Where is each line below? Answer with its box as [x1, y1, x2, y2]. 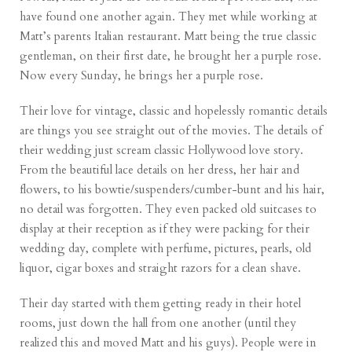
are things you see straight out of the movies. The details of [20, 123, 323, 139]
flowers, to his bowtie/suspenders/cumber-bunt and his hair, [20, 181, 325, 198]
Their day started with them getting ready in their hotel [20, 295, 302, 312]
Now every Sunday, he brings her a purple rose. [20, 68, 264, 84]
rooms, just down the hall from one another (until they [20, 315, 297, 332]
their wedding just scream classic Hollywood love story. [20, 142, 304, 159]
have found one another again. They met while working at [20, 9, 318, 25]
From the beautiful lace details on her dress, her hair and [20, 162, 300, 178]
